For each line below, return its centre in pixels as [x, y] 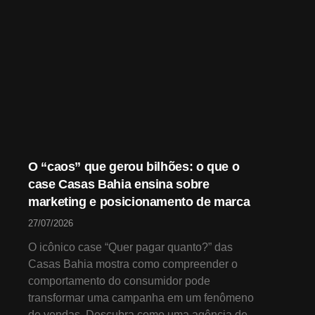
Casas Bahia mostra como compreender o [133, 264]
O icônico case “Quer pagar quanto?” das [130, 247]
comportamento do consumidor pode [119, 281]
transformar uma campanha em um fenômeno [141, 298]
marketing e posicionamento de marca [139, 202]
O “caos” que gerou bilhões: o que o [134, 167]
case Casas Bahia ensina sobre [119, 185]
